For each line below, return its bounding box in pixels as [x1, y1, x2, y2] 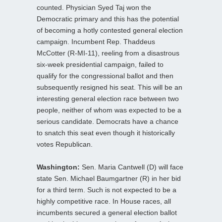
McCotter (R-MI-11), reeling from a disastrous [37, 49, 179, 57]
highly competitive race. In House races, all [37, 197, 171, 205]
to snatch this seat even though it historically [37, 128, 175, 137]
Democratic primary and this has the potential [37, 14, 179, 23]
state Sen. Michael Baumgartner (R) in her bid [37, 174, 181, 182]
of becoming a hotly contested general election [37, 26, 183, 34]
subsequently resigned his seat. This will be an [37, 83, 182, 91]
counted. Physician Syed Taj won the [37, 3, 151, 11]
